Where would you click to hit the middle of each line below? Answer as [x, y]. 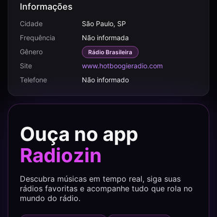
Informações [46, 7]
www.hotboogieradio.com [122, 66]
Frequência [38, 38]
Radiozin [61, 155]
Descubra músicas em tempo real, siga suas [100, 179]
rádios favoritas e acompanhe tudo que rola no [106, 188]
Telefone [33, 80]
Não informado [105, 80]
